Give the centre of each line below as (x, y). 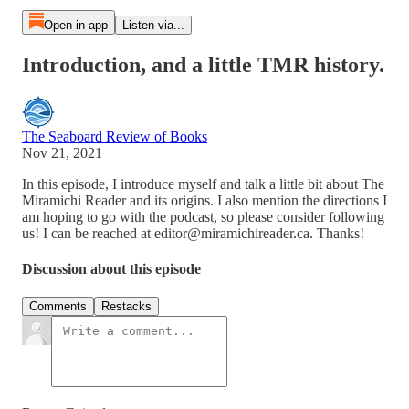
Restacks (126, 307)
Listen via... (153, 25)
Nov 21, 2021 (62, 152)
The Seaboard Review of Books (115, 136)
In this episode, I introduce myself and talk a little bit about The (203, 184)
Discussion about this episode (111, 269)
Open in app (75, 25)
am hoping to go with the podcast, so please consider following (203, 216)
